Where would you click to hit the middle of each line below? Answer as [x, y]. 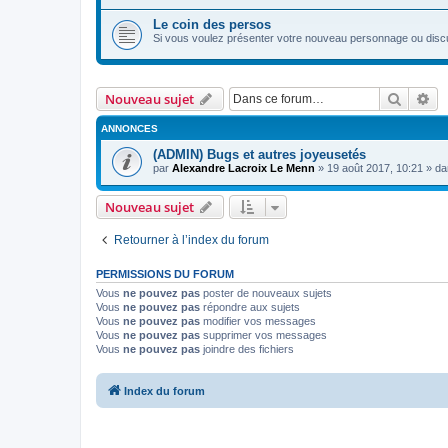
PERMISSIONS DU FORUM [165, 274]
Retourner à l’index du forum [191, 240]
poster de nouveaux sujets [266, 293]
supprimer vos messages [263, 335]
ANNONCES [129, 128]
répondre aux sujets [250, 307]
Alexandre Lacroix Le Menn [243, 167]
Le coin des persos [212, 24]
